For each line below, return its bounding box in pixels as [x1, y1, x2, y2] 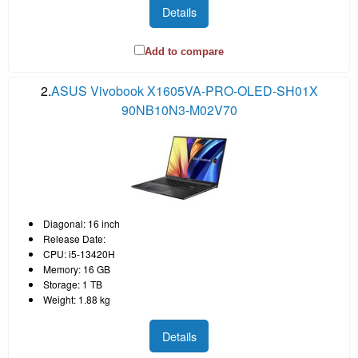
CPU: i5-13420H [43, 247, 115, 261]
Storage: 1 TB [43, 277, 102, 292]
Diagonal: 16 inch [43, 217, 120, 231]
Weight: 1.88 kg [43, 292, 110, 307]
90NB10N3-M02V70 [121, 101, 237, 120]
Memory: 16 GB [43, 262, 110, 276]
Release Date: [43, 232, 105, 246]
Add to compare [145, 46, 224, 58]
